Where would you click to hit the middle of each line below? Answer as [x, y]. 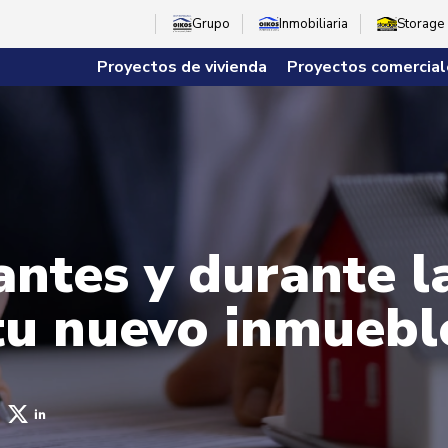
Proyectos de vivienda [182, 67]
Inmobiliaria [314, 24]
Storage [421, 24]
